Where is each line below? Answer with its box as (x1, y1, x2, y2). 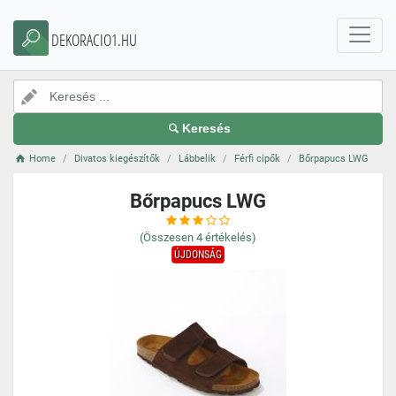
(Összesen (140, 231, 194, 244)
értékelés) (205, 231, 256, 244)
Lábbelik (179, 153, 217, 164)
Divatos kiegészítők (74, 153, 161, 164)
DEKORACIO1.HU (51, 29, 137, 50)
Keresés (182, 122, 232, 135)
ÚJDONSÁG (174, 248, 222, 261)
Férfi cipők (234, 153, 281, 164)
